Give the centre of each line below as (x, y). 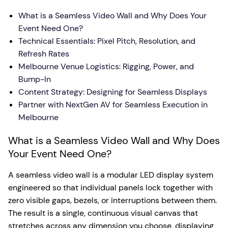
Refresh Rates (44, 54)
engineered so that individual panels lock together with (110, 188)
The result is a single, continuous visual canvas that (103, 213)
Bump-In (35, 79)
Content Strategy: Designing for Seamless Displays (113, 92)
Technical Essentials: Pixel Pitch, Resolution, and (107, 41)
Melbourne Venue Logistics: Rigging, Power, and (106, 66)
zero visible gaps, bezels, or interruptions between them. (112, 200)
